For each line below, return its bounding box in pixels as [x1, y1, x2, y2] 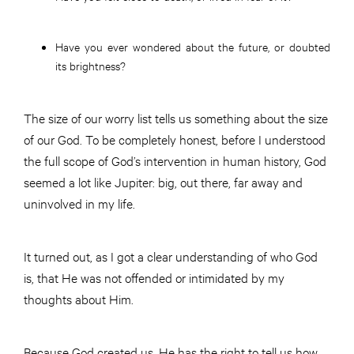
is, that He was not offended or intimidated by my [24, 268, 284, 285]
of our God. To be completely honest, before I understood [24, 130, 329, 147]
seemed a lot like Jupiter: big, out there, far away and [24, 172, 303, 190]
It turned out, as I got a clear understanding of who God [24, 247, 318, 264]
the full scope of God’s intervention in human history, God [24, 151, 326, 168]
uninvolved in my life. [24, 194, 135, 211]
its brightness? [55, 57, 126, 73]
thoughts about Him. [24, 289, 134, 307]
